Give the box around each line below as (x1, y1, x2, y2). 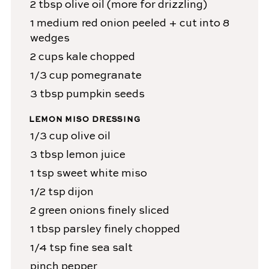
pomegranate (70, 70, 142, 82)
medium (36, 18, 79, 29)
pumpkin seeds (65, 89, 145, 100)
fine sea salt (68, 243, 133, 254)
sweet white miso (56, 168, 147, 180)
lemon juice (65, 150, 125, 161)
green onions (38, 205, 105, 217)
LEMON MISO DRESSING (28, 116, 141, 124)
